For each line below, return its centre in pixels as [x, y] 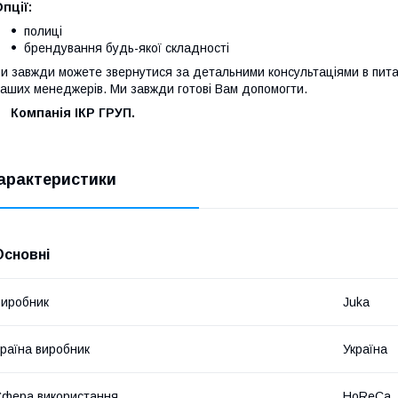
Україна [365, 350]
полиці [43, 32]
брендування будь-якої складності [127, 48]
